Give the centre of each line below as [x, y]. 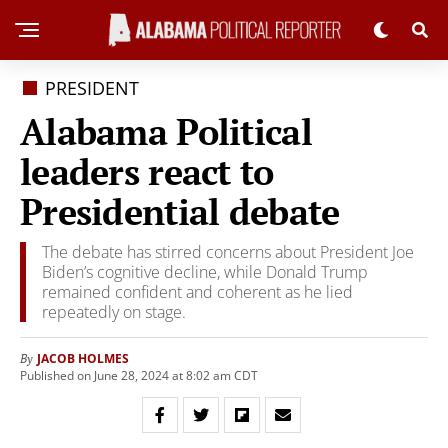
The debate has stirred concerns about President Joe [228, 252]
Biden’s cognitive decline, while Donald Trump [205, 272]
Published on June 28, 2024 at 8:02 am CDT [139, 375]
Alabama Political [166, 131]
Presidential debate [180, 211]
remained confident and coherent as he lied [197, 292]
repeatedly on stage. [114, 312]
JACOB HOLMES [83, 358]
